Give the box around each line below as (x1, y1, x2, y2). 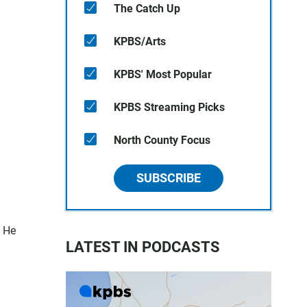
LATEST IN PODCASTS (66, 238, 220, 256)
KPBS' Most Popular (114, 68, 212, 81)
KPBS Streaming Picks (114, 101, 225, 114)
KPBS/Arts (114, 35, 166, 48)
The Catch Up (114, 2, 180, 15)
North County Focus (114, 134, 210, 147)
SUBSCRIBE (136, 171, 201, 185)
